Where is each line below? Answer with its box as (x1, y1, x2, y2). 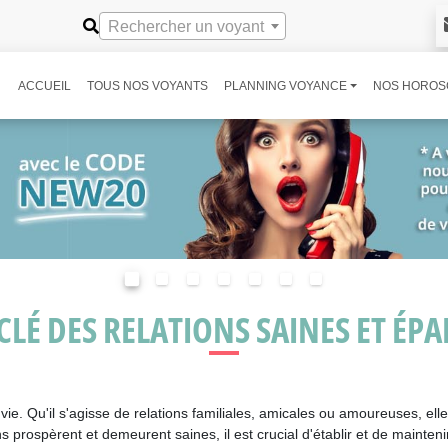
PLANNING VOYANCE (224, 78, 348, 93)
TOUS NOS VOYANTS (87, 78, 209, 93)
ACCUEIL (18, 78, 72, 93)
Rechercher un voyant (108, 18, 265, 35)
